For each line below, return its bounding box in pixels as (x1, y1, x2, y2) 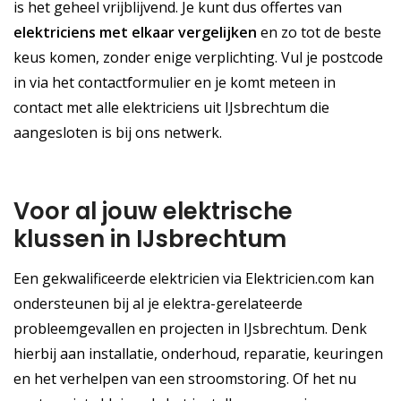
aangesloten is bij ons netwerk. (13, 123, 222, 143)
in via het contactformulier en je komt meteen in (13, 73, 336, 93)
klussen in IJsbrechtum (13, 222, 286, 255)
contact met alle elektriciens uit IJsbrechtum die (13, 98, 329, 118)
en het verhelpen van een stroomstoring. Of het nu (13, 368, 356, 388)
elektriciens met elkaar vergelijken (13, 22, 257, 43)
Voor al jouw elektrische (13, 194, 293, 227)
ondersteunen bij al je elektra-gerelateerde (13, 293, 303, 313)
